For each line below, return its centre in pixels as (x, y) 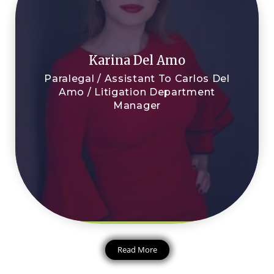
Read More (137, 249)
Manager (137, 106)
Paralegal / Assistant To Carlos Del (137, 79)
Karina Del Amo (137, 61)
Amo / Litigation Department (137, 92)
